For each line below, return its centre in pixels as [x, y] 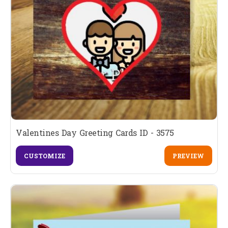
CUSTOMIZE [45, 155]
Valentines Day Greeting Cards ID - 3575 [95, 132]
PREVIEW [188, 155]
